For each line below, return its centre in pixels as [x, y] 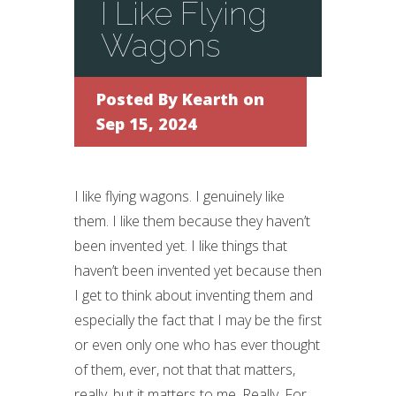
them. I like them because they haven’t [192, 221]
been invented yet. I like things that [181, 246]
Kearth [210, 99]
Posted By [139, 99]
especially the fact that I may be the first [198, 320]
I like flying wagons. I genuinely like [179, 196]
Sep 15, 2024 [147, 124]
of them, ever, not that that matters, [185, 369]
